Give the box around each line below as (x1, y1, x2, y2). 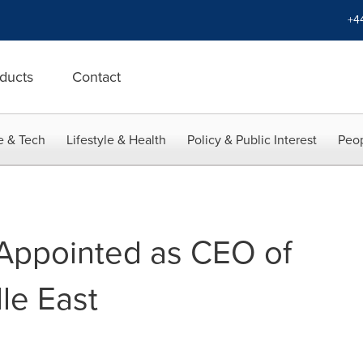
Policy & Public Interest (187, 130, 317, 149)
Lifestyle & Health (66, 130, 166, 149)
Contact (72, 66, 121, 88)
